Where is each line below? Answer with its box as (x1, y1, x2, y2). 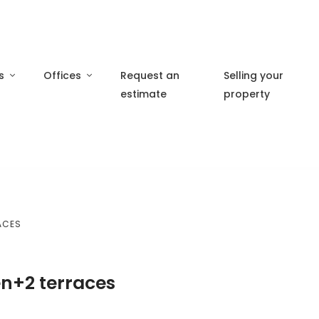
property (223, 86, 270, 101)
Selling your (223, 68, 283, 83)
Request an (120, 68, 179, 83)
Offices (43, 68, 81, 83)
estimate (120, 86, 167, 101)
